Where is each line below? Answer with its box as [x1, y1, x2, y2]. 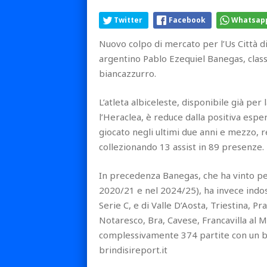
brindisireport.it [99, 243, 167, 256]
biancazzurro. [99, 67, 159, 79]
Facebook [169, 14, 206, 25]
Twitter [114, 14, 142, 25]
